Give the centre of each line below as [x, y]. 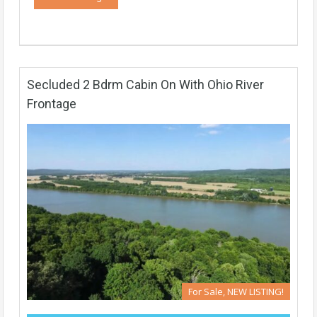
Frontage [52, 104]
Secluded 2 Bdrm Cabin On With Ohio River [145, 85]
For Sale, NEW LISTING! [236, 291]
